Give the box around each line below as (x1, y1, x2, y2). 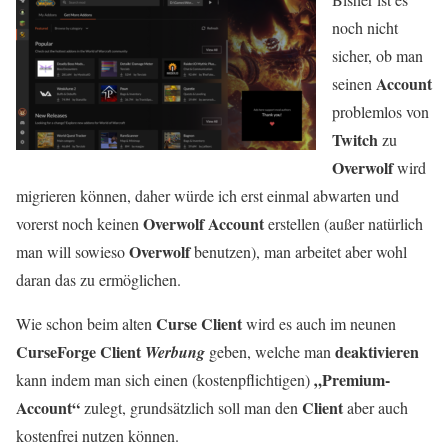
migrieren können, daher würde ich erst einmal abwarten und (16, 185, 399, 206)
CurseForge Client (16, 340, 145, 363)
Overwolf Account (143, 212, 264, 235)
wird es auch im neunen (242, 313, 396, 334)
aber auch (343, 397, 408, 418)
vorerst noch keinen (16, 213, 143, 234)
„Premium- (314, 368, 390, 391)
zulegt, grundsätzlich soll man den (80, 397, 302, 418)
